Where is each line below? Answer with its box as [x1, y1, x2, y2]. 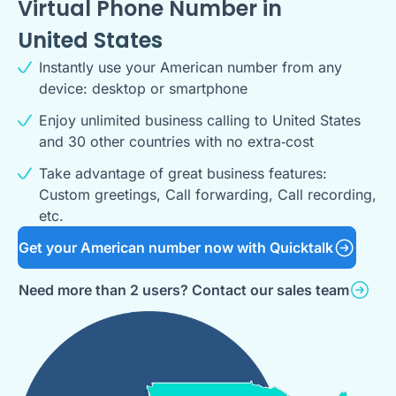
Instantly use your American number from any [39, 58, 342, 76]
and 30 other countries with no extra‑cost [39, 133, 314, 150]
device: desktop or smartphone [39, 80, 247, 97]
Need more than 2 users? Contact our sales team [19, 281, 349, 299]
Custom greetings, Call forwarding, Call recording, [39, 186, 377, 203]
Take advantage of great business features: [39, 164, 327, 182]
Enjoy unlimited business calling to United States [39, 111, 361, 129]
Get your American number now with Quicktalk [19, 239, 333, 256]
